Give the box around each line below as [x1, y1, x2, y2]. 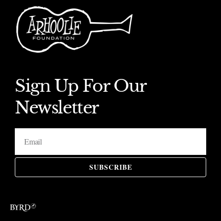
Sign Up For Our [15, 75, 146, 97]
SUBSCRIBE [89, 162, 132, 173]
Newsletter [15, 97, 99, 118]
